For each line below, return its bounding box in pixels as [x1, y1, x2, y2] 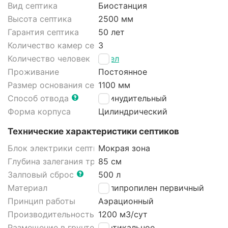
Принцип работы [8, 196, 75, 207]
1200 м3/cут [98, 209, 148, 220]
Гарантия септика [8, 27, 79, 38]
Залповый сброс [8, 169, 74, 180]
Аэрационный [98, 196, 154, 207]
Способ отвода [8, 93, 69, 104]
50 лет [98, 27, 125, 38]
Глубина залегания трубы [8, 156, 110, 167]
